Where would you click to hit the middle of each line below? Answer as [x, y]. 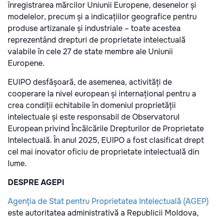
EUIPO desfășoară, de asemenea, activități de [90, 82]
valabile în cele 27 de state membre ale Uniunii [90, 52]
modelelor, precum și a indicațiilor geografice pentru [102, 17]
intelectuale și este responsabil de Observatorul [94, 117]
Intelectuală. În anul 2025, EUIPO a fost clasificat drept [106, 140]
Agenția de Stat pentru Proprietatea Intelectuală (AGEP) [108, 201]
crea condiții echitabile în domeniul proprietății [92, 106]
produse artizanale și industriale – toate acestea [94, 29]
